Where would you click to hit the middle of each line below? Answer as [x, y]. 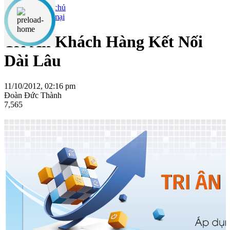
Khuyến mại [45, 17]
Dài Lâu [33, 61]
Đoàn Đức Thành [33, 95]
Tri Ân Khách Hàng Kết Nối [103, 42]
